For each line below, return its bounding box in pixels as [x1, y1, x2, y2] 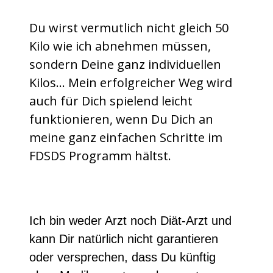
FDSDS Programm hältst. [29, 147, 171, 165]
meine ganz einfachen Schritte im [29, 129, 222, 146]
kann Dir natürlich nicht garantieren [29, 232, 218, 246]
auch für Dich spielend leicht [29, 93, 193, 110]
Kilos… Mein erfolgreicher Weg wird [29, 74, 232, 91]
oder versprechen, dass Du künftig [29, 250, 216, 264]
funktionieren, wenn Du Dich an [29, 111, 213, 128]
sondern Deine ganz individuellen [29, 56, 221, 73]
